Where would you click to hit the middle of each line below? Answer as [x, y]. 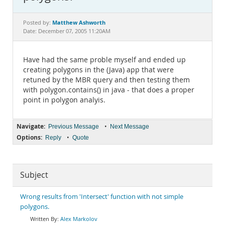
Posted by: [38, 23]
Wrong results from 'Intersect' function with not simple [102, 197]
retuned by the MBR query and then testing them [106, 80]
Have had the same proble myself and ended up [104, 60]
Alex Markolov [79, 219]
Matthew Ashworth [79, 22]
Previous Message [74, 127]
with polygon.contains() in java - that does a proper [109, 90]
